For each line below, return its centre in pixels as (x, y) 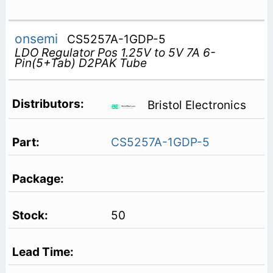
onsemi (38, 38)
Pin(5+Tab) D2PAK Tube (80, 63)
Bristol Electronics (197, 105)
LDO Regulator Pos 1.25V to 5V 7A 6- (115, 52)
